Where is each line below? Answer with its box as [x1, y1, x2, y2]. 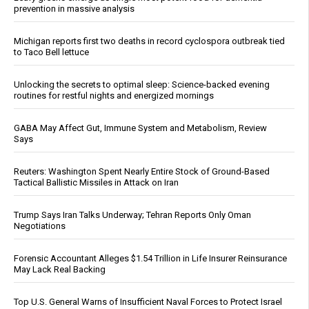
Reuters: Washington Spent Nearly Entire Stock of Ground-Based [14, 166, 270, 177]
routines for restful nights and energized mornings [14, 90, 214, 101]
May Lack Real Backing [14, 264, 106, 275]
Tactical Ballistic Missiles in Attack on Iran [14, 177, 179, 188]
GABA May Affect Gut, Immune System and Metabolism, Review [14, 123, 267, 134]
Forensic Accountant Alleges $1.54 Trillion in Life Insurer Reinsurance [14, 253, 287, 264]
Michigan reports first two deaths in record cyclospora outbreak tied [14, 36, 285, 47]
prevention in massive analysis [14, 3, 134, 14]
